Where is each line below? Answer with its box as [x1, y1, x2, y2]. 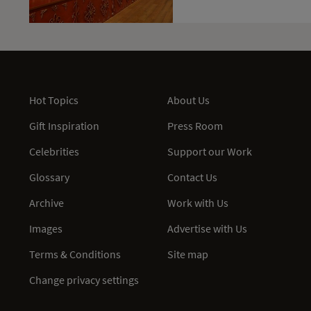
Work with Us [167, 195, 228, 210]
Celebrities [29, 144, 79, 158]
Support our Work [167, 144, 252, 158]
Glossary [29, 169, 69, 184]
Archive [29, 195, 64, 210]
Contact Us [167, 169, 217, 184]
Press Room [167, 118, 223, 133]
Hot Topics [29, 92, 78, 107]
